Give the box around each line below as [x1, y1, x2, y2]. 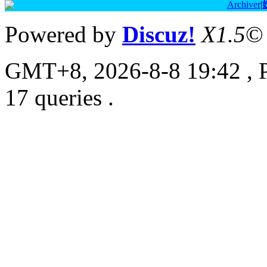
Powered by [5, 21, 122, 47]
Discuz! [122, 21, 195, 47]
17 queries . [5, 84, 114, 110]
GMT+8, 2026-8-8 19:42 [5, 57, 241, 83]
